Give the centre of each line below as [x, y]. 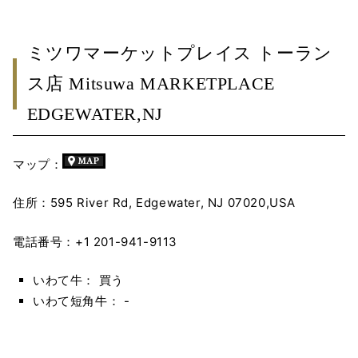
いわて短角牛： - [82, 301]
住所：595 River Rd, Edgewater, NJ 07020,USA [154, 203]
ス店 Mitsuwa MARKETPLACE [151, 84]
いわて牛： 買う [78, 280]
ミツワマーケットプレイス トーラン [179, 54]
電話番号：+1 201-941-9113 [95, 241]
